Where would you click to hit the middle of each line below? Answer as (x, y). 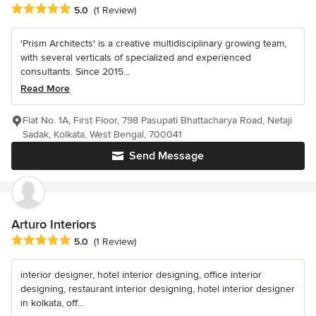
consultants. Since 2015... (75, 71)
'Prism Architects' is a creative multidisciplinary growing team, (153, 43)
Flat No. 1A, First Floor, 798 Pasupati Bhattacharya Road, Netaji (157, 120)
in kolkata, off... (52, 303)
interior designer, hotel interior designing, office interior (141, 274)
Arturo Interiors (54, 224)
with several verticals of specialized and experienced (136, 57)
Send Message (166, 156)
